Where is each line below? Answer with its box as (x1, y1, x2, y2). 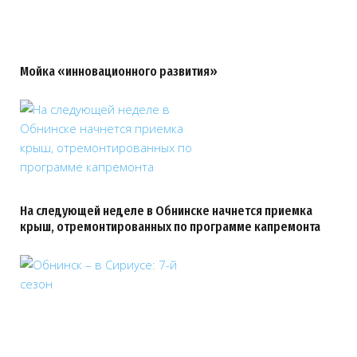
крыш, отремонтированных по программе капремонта (20, 218, 320, 235)
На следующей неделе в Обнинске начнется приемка (20, 202, 312, 219)
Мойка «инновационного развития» (20, 63, 218, 80)
